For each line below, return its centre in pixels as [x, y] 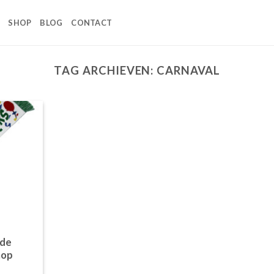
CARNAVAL [188, 70]
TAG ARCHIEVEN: [106, 70]
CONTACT [92, 23]
